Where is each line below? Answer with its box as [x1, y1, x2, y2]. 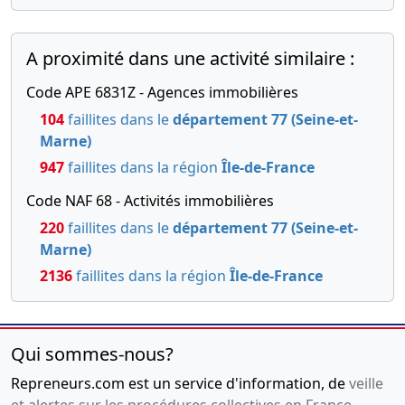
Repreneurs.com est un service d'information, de [11, 373, 349, 393]
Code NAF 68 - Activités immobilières [26, 191, 274, 211]
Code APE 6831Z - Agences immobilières [26, 82, 298, 102]
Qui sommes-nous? [11, 342, 174, 366]
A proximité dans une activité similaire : [26, 46, 354, 71]
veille [349, 373, 383, 393]
